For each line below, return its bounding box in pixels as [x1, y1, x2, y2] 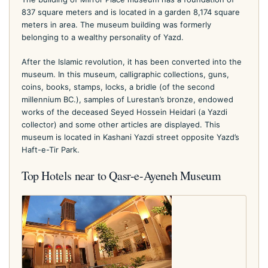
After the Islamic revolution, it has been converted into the [22, 56, 242, 66]
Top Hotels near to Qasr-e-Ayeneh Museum [22, 167, 221, 184]
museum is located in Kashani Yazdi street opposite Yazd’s [22, 132, 239, 142]
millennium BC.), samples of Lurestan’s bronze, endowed [22, 94, 233, 104]
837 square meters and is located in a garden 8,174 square [22, 7, 240, 17]
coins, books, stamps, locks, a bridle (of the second [22, 81, 215, 92]
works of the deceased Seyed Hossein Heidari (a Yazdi [22, 106, 227, 117]
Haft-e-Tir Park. [22, 144, 80, 154]
